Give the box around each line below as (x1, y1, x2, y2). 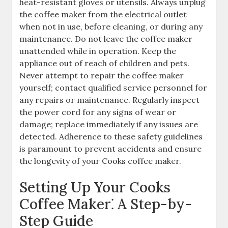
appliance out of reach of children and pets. (19, 58, 190, 69)
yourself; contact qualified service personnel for (19, 82, 208, 93)
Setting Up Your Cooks (19, 178, 171, 197)
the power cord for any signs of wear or (19, 107, 177, 118)
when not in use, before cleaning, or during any (19, 21, 203, 32)
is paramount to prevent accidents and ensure (19, 144, 202, 154)
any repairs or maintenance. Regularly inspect (19, 95, 200, 105)
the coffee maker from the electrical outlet (19, 9, 187, 20)
